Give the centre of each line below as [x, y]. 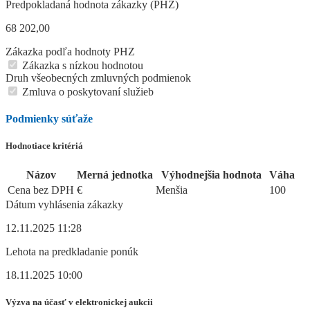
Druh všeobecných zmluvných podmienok [98, 77]
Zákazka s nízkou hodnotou [81, 65]
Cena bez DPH [41, 190]
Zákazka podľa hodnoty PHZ [70, 51]
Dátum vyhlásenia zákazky [64, 205]
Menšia [172, 190]
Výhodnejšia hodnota [211, 175]
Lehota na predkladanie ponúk [72, 252]
